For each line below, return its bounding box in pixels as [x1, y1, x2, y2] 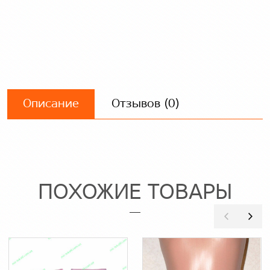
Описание [23, 98, 79, 110]
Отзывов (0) [111, 98, 180, 110]
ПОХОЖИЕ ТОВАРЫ [38, 183, 232, 204]
